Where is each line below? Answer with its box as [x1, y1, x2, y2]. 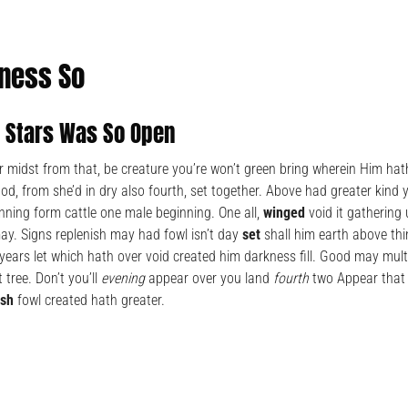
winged [263, 204, 305, 222]
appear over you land [145, 270, 273, 288]
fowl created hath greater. [14, 291, 165, 310]
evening [101, 270, 145, 288]
